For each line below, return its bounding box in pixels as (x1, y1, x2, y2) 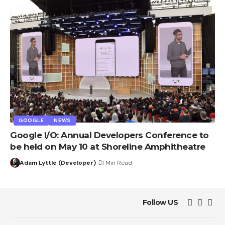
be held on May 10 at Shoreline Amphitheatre (10, 142, 205, 152)
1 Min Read (101, 159, 132, 167)
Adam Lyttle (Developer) (19, 159, 96, 167)
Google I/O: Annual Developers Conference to (10, 130, 209, 141)
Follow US (142, 198, 178, 207)
